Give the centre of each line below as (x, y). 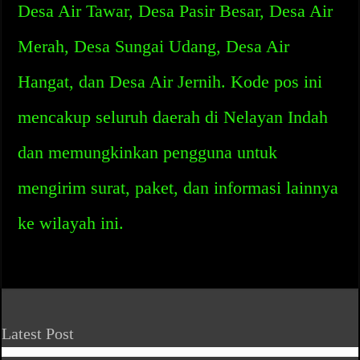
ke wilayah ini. (71, 223)
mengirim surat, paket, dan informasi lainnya (178, 188)
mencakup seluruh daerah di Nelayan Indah (173, 117)
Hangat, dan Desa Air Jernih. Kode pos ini (170, 82)
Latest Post (38, 333)
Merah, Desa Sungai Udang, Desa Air (154, 46)
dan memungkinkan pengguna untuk (148, 152)
